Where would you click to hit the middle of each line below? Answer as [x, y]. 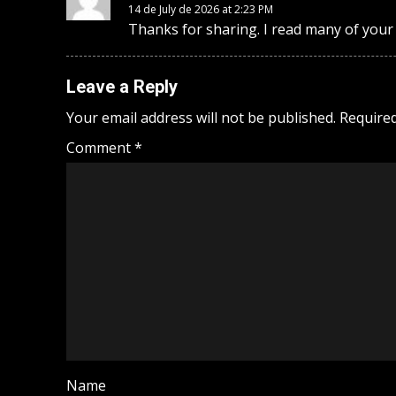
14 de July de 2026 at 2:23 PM [201, 10]
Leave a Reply [122, 87]
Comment [100, 148]
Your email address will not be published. [201, 118]
